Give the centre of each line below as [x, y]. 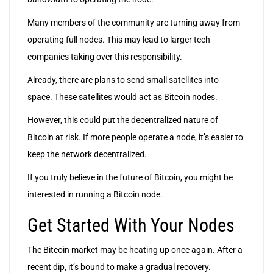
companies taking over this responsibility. [105, 57]
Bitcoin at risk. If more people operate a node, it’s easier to [135, 137]
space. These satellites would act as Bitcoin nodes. [122, 97]
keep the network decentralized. [87, 154]
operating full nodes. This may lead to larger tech [119, 40]
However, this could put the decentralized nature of [123, 120]
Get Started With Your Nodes [131, 225]
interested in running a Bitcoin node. [95, 195]
